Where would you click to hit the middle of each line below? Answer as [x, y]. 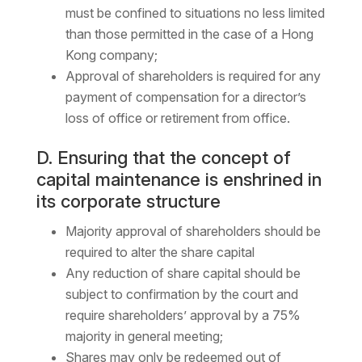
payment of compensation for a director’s [185, 97]
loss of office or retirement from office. [177, 118]
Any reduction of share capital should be [183, 274]
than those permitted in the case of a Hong [189, 34]
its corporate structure [128, 202]
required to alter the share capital [160, 253]
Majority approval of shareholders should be [193, 232]
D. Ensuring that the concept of [163, 158]
